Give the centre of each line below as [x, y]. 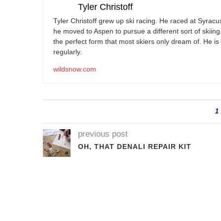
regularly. [68, 52]
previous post [103, 134]
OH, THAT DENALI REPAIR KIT [135, 147]
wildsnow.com [75, 69]
